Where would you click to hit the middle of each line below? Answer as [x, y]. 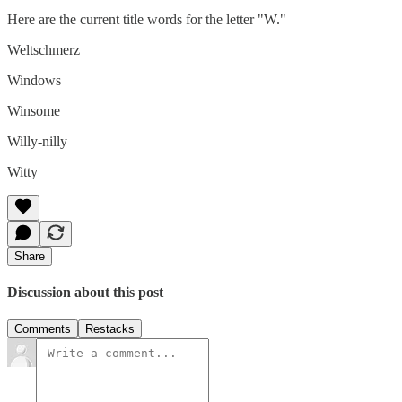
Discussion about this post [85, 293]
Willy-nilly [37, 141]
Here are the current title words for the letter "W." [147, 19]
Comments [43, 329]
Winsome [34, 110]
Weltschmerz [44, 49]
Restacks [110, 329]
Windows [34, 80]
